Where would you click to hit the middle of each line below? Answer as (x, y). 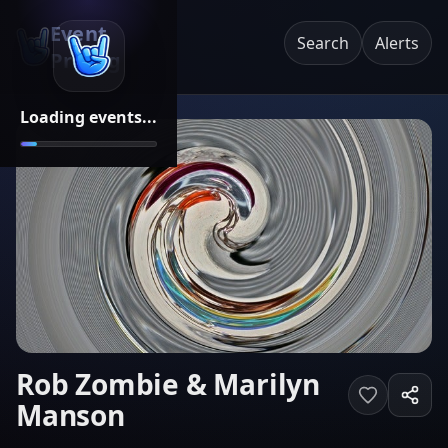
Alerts (397, 43)
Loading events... (88, 116)
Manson (70, 415)
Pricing (85, 60)
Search (323, 43)
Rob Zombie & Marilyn (168, 384)
